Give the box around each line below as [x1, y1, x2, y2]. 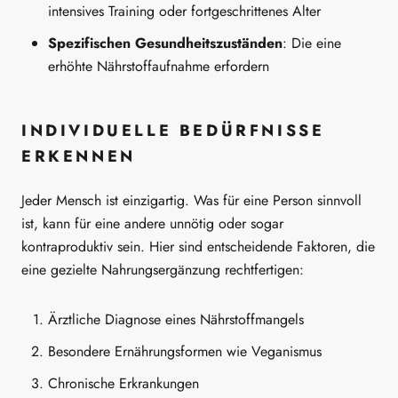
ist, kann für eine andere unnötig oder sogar [21, 212, 283, 234]
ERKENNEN [21, 145, 136, 169]
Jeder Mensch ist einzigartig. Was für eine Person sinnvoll [21, 189, 362, 211]
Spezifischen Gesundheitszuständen [48, 33, 283, 54]
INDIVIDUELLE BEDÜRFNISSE [21, 119, 325, 143]
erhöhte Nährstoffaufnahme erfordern [48, 56, 269, 77]
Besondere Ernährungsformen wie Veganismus [48, 341, 322, 362]
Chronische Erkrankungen [48, 373, 199, 394]
